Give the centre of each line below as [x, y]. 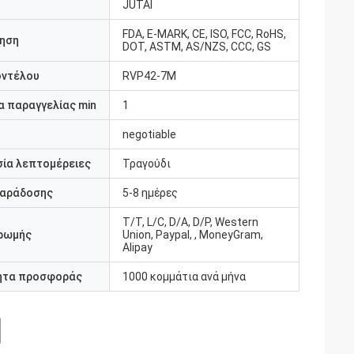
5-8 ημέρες [150, 193]
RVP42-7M [149, 76]
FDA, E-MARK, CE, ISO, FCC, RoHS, [204, 34]
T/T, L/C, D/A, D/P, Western [190, 222]
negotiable [149, 134]
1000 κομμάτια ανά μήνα [184, 277]
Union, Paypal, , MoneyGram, [193, 235]
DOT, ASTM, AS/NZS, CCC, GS [197, 47]
